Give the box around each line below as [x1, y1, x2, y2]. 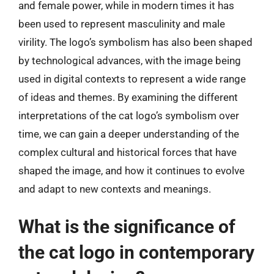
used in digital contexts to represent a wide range [18, 73, 246, 85]
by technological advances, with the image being [18, 54, 241, 67]
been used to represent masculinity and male [18, 18, 225, 30]
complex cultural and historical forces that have [18, 146, 237, 158]
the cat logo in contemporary [18, 241, 254, 263]
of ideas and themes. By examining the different [18, 91, 238, 103]
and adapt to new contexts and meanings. [18, 183, 211, 195]
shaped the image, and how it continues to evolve [18, 165, 245, 177]
